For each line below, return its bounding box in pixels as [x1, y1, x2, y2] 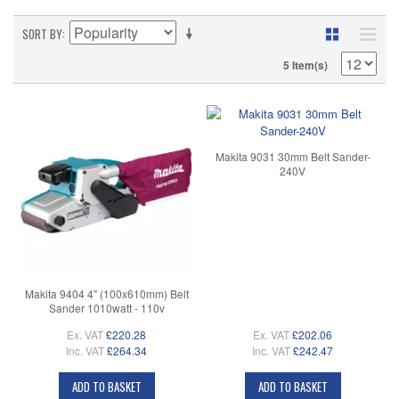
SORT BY [22, 25, 62, 44]
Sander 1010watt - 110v [48, 299, 165, 315]
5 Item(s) [283, 57, 328, 74]
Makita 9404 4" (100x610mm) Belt [24, 285, 189, 301]
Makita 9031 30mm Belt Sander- [215, 148, 370, 164]
